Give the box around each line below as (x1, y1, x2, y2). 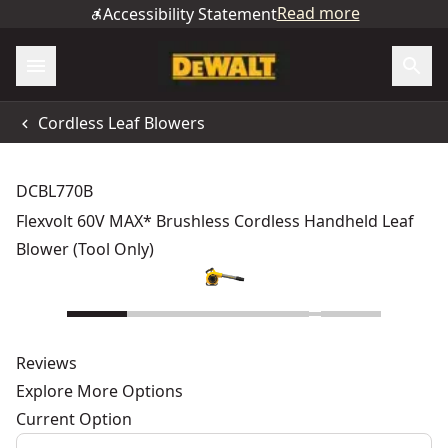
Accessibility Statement (102, 3, 277, 25)
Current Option (16, 408, 132, 430)
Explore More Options (16, 380, 183, 402)
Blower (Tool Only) (16, 238, 154, 260)
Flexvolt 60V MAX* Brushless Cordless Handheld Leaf (16, 210, 414, 232)
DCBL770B (16, 180, 93, 202)
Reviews (16, 352, 77, 374)
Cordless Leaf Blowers (38, 111, 205, 134)
